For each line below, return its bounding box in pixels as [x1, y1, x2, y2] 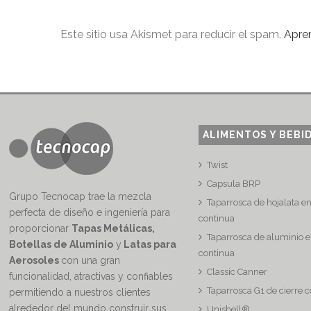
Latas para [121, 239, 177, 251]
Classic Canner [207, 267, 268, 278]
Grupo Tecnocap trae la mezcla [9, 191, 152, 203]
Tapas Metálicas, [72, 223, 155, 235]
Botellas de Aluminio [9, 239, 114, 251]
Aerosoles [9, 255, 62, 267]
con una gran [61, 255, 121, 267]
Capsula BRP [207, 178, 261, 190]
